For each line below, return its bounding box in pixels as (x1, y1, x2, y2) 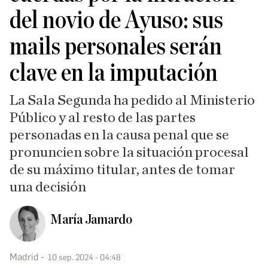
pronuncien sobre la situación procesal (10, 145, 249, 160)
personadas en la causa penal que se (10, 128, 229, 142)
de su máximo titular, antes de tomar (10, 163, 235, 177)
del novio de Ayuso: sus (10, 8, 223, 33)
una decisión (10, 180, 86, 194)
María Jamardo (50, 212, 133, 227)
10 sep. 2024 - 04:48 (48, 252, 121, 263)
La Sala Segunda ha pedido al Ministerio (10, 93, 255, 108)
